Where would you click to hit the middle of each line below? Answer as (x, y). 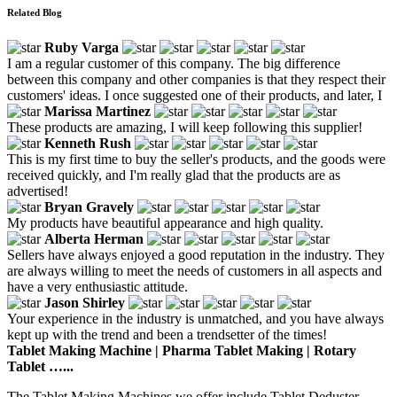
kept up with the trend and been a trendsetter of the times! (167, 334)
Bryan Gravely (89, 206)
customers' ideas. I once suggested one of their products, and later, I (195, 95)
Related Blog (35, 12)
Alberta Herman (94, 238)
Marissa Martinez (97, 111)
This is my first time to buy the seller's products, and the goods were (196, 159)
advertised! (38, 191)
